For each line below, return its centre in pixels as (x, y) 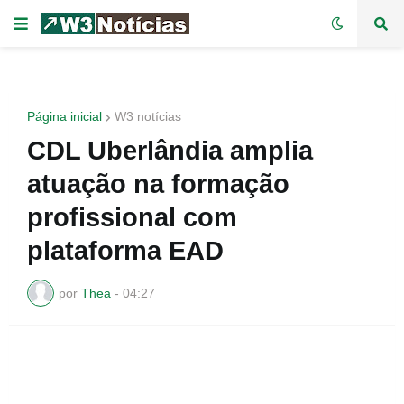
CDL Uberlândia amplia (170, 151)
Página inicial (64, 116)
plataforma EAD (125, 251)
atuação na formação (158, 184)
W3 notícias (148, 116)
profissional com (132, 217)
